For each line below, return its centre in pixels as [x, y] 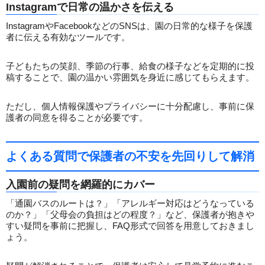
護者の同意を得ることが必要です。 [77, 118]
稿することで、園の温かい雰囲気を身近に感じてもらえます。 [130, 77]
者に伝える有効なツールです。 [68, 37]
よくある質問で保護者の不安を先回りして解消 [130, 156]
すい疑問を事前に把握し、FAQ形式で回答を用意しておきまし [130, 226]
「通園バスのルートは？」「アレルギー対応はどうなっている [130, 203]
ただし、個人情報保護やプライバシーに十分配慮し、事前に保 [130, 106]
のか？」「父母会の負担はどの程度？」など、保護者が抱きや [130, 215]
